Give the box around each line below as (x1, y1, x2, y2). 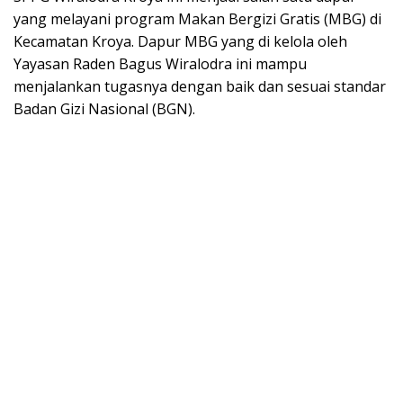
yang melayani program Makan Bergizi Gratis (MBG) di (13, 9, 381, 30)
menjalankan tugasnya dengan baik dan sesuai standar (13, 76, 386, 97)
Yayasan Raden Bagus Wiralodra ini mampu (13, 54, 307, 75)
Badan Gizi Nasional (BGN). (13, 99, 195, 120)
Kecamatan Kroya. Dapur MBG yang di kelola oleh (13, 31, 347, 52)
